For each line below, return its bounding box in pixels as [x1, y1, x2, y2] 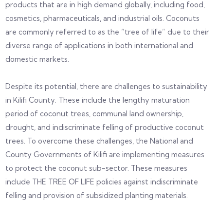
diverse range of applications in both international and [5, 41, 194, 51]
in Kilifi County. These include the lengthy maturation [5, 95, 190, 105]
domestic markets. [5, 54, 70, 64]
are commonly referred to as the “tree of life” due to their [5, 27, 210, 37]
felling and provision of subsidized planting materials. [5, 191, 188, 200]
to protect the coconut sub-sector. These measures [5, 163, 188, 173]
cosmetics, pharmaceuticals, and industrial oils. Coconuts [5, 14, 200, 23]
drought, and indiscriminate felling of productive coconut [5, 123, 204, 132]
